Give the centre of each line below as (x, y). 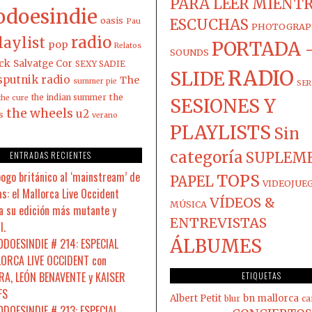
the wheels (39, 113)
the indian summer (69, 97)
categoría (206, 157)
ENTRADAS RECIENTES (51, 155)
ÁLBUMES (216, 246)
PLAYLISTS (220, 132)
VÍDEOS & (242, 202)
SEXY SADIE (100, 63)
